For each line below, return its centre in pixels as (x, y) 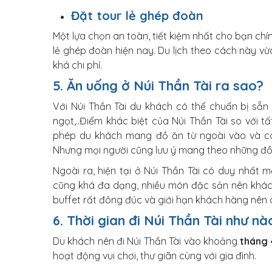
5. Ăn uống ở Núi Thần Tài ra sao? (158, 86)
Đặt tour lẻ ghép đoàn (137, 15)
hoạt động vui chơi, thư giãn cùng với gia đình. (155, 256)
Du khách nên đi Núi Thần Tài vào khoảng (147, 241)
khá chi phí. (77, 65)
